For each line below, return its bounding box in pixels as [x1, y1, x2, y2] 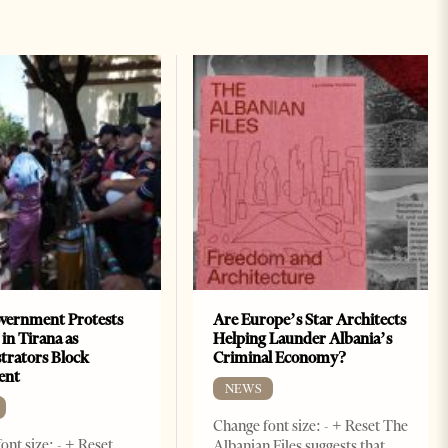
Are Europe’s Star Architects [212, 310, 406, 330]
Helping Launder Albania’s [212, 329, 392, 349]
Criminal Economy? [212, 348, 347, 368]
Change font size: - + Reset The [212, 417, 408, 436]
